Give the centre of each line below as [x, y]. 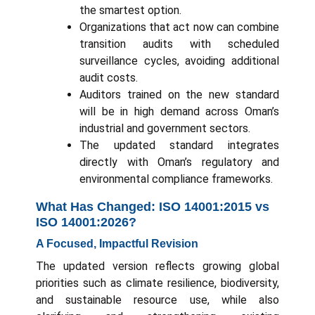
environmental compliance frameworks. [176, 179]
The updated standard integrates [179, 145]
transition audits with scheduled [179, 44]
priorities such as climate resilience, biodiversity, [157, 283]
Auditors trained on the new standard [179, 94]
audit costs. [109, 77]
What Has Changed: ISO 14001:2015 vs [153, 206]
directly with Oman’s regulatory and [179, 162]
